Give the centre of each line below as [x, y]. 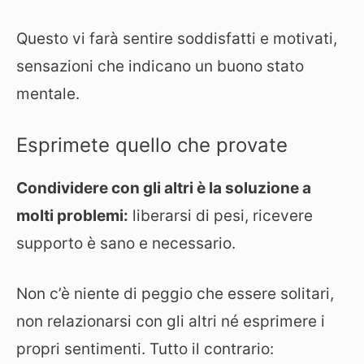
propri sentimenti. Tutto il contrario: [145, 349]
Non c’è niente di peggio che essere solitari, [175, 294]
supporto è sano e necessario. [126, 243]
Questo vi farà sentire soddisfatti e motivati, [177, 39]
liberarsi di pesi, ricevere [221, 215]
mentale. [48, 94]
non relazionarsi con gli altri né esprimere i [171, 321]
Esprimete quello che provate [152, 145]
